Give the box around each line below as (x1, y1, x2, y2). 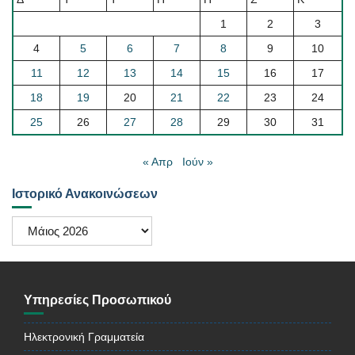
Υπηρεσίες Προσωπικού (24, 293, 171, 307)
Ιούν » (181, 155, 213, 169)
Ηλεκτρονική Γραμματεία (24, 330, 144, 344)
